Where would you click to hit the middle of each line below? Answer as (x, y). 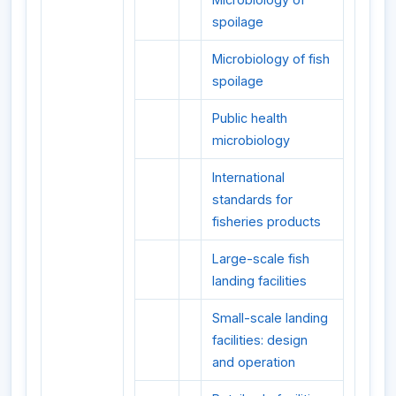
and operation (254, 362)
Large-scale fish (261, 259)
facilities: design (260, 340)
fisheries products (267, 222)
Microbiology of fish (271, 59)
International (248, 178)
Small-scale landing (270, 318)
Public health (250, 118)
